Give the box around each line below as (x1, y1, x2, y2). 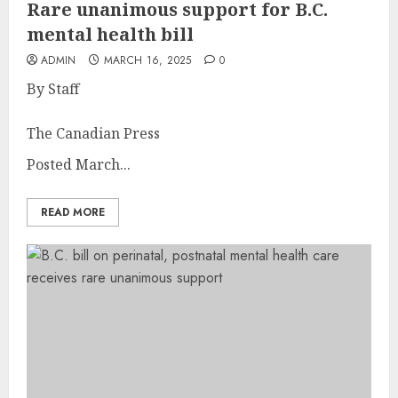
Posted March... (27, 154, 131, 174)
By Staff (27, 78, 79, 99)
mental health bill (27, 21, 194, 46)
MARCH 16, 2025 (103, 52, 192, 68)
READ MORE (41, 203, 105, 220)
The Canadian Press (27, 123, 160, 143)
